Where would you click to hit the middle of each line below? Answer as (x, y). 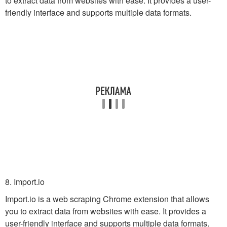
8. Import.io (25, 182)
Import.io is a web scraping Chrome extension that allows (107, 199)
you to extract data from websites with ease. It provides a (106, 211)
